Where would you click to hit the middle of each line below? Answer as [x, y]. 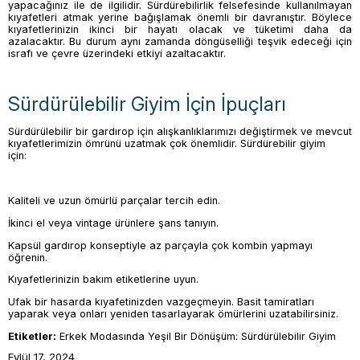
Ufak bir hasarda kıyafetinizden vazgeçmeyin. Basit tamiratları [161, 302]
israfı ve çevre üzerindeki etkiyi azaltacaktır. [120, 54]
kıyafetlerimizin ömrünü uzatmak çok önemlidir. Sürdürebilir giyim [167, 144]
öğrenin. [29, 257]
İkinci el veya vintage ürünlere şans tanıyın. [115, 223]
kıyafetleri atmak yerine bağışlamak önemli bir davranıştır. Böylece [180, 18]
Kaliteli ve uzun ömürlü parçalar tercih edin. [116, 201]
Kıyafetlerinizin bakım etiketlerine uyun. [105, 280]
